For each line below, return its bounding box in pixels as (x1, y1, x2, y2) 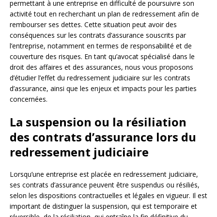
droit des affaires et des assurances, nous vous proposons (10, 62, 193, 72)
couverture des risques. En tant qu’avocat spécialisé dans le (10, 51, 195, 61)
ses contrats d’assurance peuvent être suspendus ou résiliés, (10, 180, 200, 189)
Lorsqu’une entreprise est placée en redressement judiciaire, (10, 169, 198, 179)
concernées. (10, 94, 47, 104)
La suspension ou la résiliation (10, 113, 186, 130)
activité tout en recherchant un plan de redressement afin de (10, 9, 199, 18)
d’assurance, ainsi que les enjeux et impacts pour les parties (10, 83, 197, 93)
